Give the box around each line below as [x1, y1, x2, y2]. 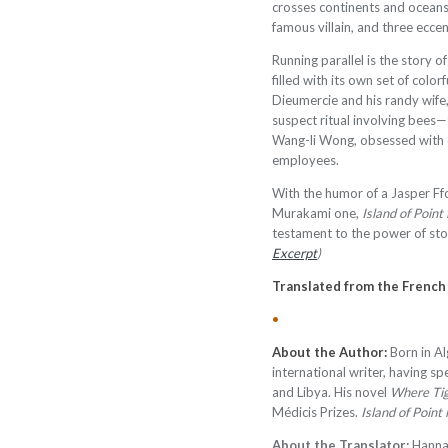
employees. [272, 152, 339, 168]
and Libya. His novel [272, 384, 390, 400]
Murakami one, [272, 205, 362, 221]
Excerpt [272, 245, 317, 261]
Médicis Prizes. [272, 404, 361, 420]
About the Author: [272, 344, 387, 360]
